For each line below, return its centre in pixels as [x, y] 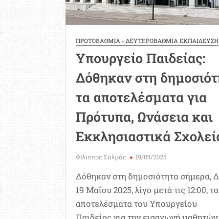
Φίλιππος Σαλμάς [101, 157]
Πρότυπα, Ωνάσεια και [144, 117]
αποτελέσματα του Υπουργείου [137, 204]
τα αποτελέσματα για [142, 97]
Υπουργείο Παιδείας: [141, 58]
